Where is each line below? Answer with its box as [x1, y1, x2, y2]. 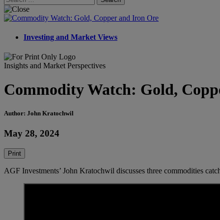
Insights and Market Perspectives [4, 61, 106, 70]
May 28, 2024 [4, 128, 59, 139]
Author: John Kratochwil [4, 110, 74, 117]
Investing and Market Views [24, 33, 117, 42]
